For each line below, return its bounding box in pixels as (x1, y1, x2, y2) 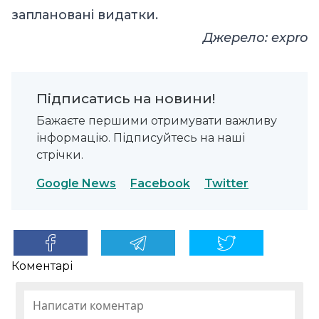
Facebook (130, 177, 190, 191)
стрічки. (36, 148, 83, 162)
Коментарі (11, 258, 73, 273)
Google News (36, 177, 116, 191)
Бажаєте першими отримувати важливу (36, 114, 277, 128)
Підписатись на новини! (36, 90, 215, 108)
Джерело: (203, 30, 271, 46)
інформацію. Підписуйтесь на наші (36, 131, 245, 145)
